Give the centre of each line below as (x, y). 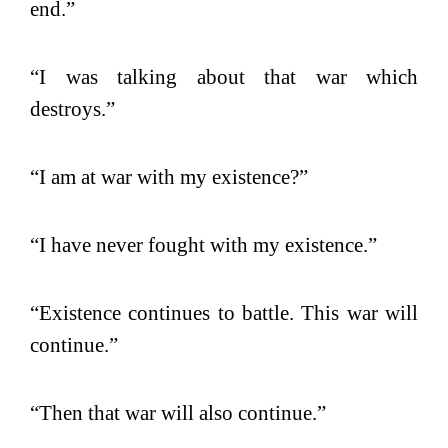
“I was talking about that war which (224, 76)
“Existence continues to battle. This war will (224, 312)
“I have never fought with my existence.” (203, 244)
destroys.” (72, 108)
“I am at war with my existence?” (169, 176)
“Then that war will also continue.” (178, 412)
